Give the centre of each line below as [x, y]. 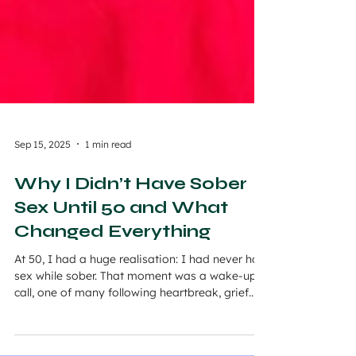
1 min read [108, 176]
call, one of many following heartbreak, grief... [135, 324]
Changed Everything [112, 263]
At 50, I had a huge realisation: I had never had [140, 291]
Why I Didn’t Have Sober [131, 215]
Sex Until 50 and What [121, 239]
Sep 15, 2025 [43, 176]
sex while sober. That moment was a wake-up [135, 308]
